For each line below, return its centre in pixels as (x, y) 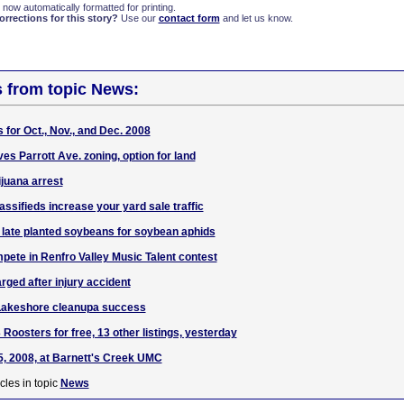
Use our (138, 18)
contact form (189, 18)
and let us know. (256, 18)
